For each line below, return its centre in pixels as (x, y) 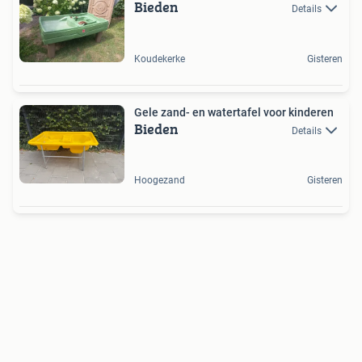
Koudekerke (160, 59)
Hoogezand (160, 181)
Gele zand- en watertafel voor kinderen (234, 112)
